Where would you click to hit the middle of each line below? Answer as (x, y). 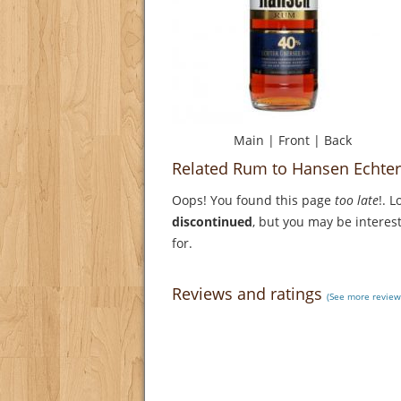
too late (357, 200)
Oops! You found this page (253, 200)
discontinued (212, 222)
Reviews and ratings (249, 294)
